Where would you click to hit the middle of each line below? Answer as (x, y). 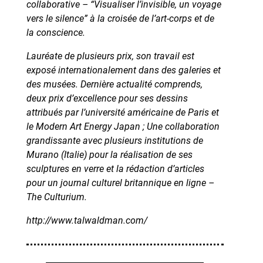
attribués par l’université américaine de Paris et (122, 112)
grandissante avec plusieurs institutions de (114, 140)
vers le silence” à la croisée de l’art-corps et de (120, 18)
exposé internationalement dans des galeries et (123, 70)
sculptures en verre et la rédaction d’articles (115, 168)
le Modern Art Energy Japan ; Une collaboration (123, 126)
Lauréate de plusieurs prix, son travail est (110, 56)
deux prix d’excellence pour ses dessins (107, 98)
